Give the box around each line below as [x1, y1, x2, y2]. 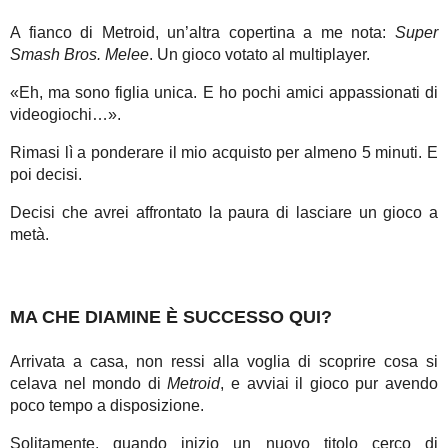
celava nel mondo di [10, 374, 168, 392]
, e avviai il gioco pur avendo [220, 374, 439, 392]
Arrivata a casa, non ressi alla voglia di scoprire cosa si [10, 352, 438, 370]
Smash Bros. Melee [10, 45, 149, 63]
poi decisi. [10, 165, 82, 183]
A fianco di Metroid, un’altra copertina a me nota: [10, 23, 395, 41]
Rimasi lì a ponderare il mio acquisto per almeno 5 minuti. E [10, 143, 438, 161]
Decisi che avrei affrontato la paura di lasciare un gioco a [10, 203, 438, 221]
